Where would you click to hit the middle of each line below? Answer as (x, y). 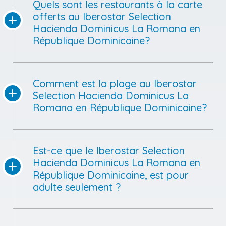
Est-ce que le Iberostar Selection (109, 150)
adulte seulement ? (77, 187)
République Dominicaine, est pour (111, 175)
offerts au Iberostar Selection (102, 16)
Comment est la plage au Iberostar (115, 83)
